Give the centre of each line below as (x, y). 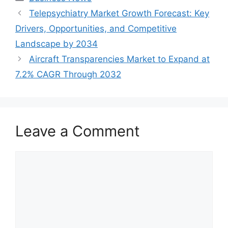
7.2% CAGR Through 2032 (68, 74)
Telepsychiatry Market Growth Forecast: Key (119, 13)
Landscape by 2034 (56, 44)
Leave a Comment (78, 131)
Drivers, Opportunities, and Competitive (96, 28)
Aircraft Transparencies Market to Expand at (120, 59)
